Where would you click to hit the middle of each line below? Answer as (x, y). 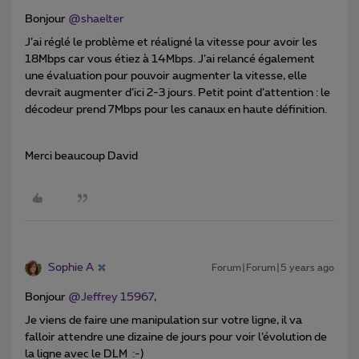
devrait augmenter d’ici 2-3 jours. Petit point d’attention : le (177, 93)
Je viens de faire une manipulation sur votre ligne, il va (163, 320)
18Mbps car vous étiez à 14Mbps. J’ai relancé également (170, 59)
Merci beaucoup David (81, 156)
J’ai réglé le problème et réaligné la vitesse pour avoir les (171, 42)
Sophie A (71, 267)
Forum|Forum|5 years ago (273, 267)
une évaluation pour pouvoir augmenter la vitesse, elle (166, 76)
